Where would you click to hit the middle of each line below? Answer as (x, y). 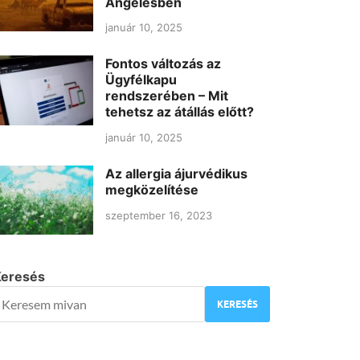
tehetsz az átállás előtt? (180, 112)
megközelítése (152, 190)
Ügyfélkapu (141, 80)
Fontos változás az (164, 64)
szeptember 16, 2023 (159, 215)
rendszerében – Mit (167, 96)
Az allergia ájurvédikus (177, 174)
